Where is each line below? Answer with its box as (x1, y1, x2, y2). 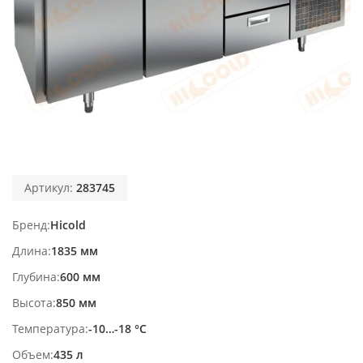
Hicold (50, 216, 86, 233)
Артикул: (24, 179, 76, 195)
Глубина (12, 268, 57, 284)
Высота (12, 294, 53, 310)
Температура (12, 320, 85, 336)
